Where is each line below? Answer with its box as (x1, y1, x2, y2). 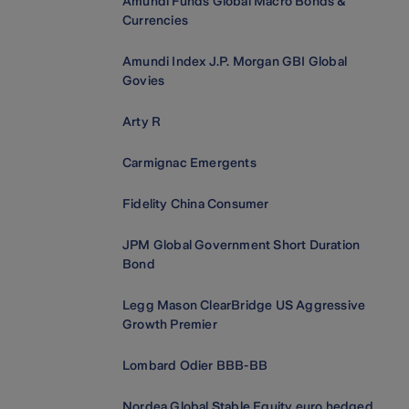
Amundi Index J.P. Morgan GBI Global (122, 54, 347, 69)
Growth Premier (122, 317, 217, 332)
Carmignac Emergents (122, 155, 257, 171)
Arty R (122, 114, 162, 130)
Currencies (122, 13, 188, 28)
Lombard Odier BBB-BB (122, 358, 267, 373)
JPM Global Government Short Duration (122, 237, 361, 253)
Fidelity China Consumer (122, 196, 269, 212)
